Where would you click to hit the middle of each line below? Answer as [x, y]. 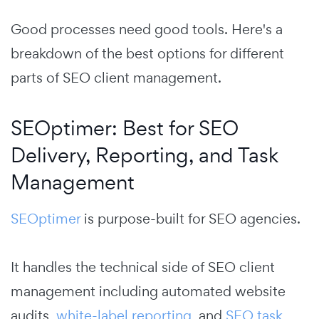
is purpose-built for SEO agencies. [190, 218]
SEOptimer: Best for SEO [125, 127]
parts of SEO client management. [116, 77]
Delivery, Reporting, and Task [145, 155]
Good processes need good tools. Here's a [147, 29]
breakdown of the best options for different [147, 53]
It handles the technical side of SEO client [143, 267]
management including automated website [148, 291]
